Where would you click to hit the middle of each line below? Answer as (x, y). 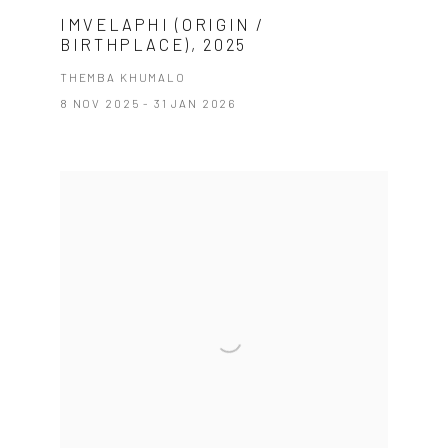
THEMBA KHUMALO (122, 77)
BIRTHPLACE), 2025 (153, 44)
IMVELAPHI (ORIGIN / (162, 24)
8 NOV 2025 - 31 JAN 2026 (148, 103)
